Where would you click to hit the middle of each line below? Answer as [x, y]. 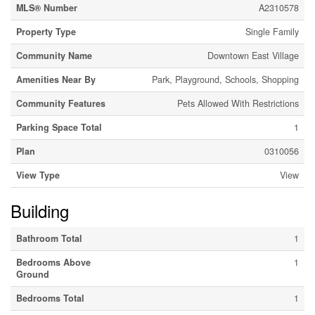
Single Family [272, 32]
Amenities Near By [56, 79]
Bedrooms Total [50, 298]
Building [40, 211]
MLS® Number [47, 8]
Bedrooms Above [53, 262]
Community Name [54, 56]
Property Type [46, 32]
